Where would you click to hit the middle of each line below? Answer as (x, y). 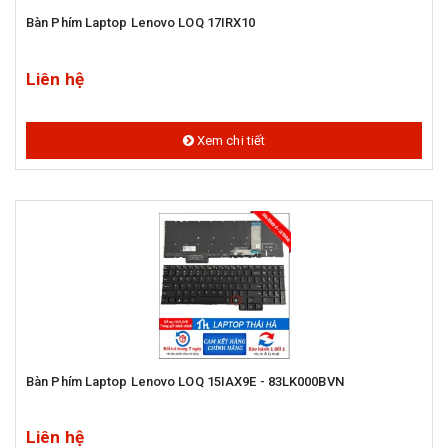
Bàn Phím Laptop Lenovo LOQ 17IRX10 (141, 23)
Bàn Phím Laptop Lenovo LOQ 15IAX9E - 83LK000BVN (185, 381)
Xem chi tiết (229, 140)
